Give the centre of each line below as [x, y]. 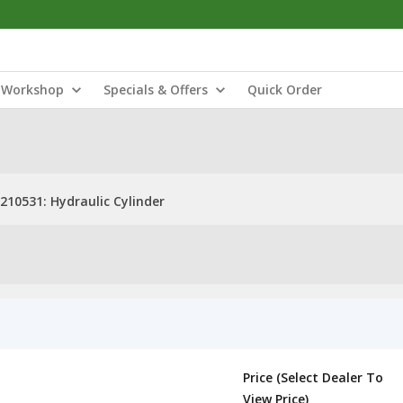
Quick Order [285, 90]
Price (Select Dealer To [313, 377]
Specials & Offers [156, 90]
